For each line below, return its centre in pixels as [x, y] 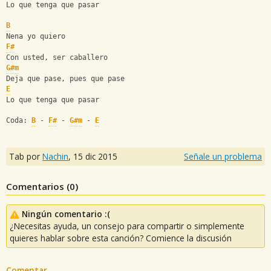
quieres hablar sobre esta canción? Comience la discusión [121, 238]
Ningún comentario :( [66, 214]
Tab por [26, 156]
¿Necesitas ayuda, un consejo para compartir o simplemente [127, 226]
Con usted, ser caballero [57, 58]
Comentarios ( [38, 186]
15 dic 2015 [95, 156]
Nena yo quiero [36, 37]
